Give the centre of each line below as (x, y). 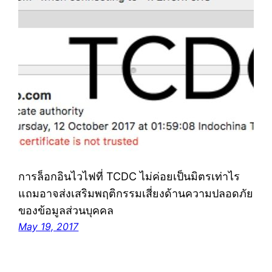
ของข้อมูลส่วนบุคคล (66, 210)
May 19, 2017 (49, 226)
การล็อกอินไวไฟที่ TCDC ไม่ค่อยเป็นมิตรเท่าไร (129, 176)
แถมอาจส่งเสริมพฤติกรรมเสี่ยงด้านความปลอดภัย (136, 193)
